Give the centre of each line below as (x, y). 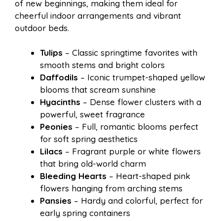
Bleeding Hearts (73, 176)
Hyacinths (60, 102)
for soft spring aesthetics (89, 139)
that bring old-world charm (93, 164)
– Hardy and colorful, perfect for (137, 201)
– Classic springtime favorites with (130, 53)
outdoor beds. (42, 28)
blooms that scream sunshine (98, 90)
